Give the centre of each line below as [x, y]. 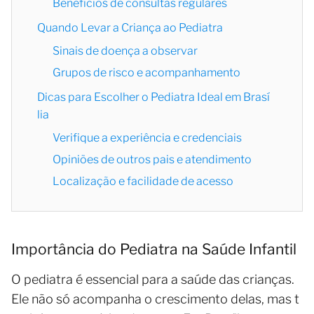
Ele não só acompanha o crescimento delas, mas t [155, 299]
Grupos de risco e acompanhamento [146, 73]
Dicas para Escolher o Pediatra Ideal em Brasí [153, 97]
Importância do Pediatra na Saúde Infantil [154, 250]
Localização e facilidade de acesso [143, 182]
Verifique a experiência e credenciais [147, 138]
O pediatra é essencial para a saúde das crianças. [154, 280]
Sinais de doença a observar [125, 51]
